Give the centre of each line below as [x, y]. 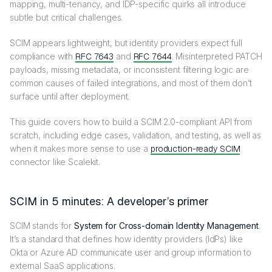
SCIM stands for [42, 225]
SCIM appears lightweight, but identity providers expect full [126, 42]
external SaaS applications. [63, 265]
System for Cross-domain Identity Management [166, 225]
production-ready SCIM [195, 148]
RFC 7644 [152, 56]
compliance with [43, 56]
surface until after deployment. [70, 96]
